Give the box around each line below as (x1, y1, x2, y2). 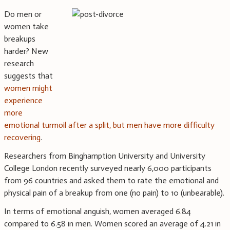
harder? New (4, 46, 48, 56)
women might (4, 83, 52, 93)
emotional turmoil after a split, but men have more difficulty (4, 120, 215, 130)
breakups (4, 34, 35, 44)
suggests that (4, 71, 53, 81)
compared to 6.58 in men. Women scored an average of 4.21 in (4, 219, 221, 229)
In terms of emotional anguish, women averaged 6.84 (4, 206, 191, 217)
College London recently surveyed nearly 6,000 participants (4, 163, 212, 174)
